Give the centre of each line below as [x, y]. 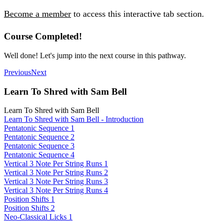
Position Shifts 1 [29, 199]
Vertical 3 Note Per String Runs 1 [56, 164]
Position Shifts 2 [29, 208]
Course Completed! [43, 37]
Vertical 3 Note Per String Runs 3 [56, 182]
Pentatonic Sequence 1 [39, 128]
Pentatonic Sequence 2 [39, 137]
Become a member [37, 14]
